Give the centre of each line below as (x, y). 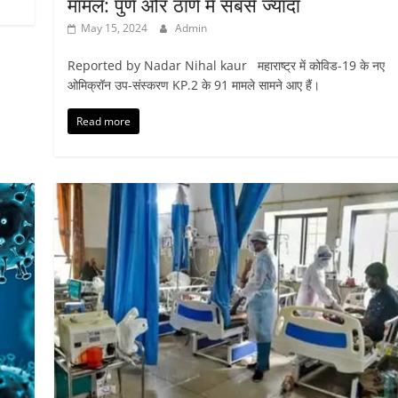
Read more (103, 121)
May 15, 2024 (114, 28)
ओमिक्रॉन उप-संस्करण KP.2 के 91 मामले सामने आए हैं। (193, 84)
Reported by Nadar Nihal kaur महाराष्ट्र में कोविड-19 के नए (226, 65)
